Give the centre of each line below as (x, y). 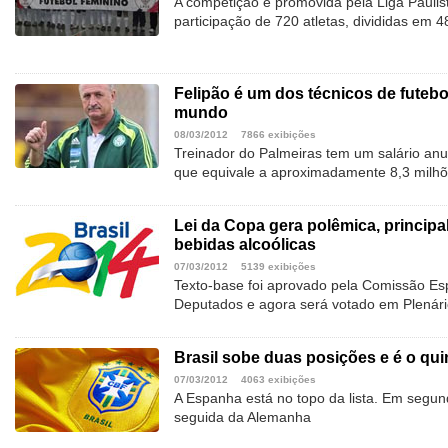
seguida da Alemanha (242, 417)
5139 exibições (278, 267)
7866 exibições (278, 135)
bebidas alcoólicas (245, 245)
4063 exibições (278, 380)
